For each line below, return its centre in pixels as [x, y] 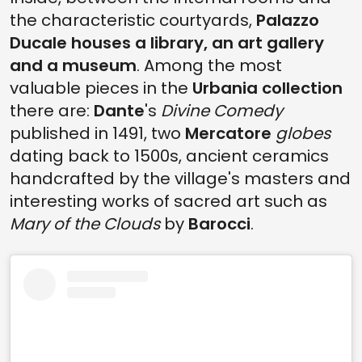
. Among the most [209, 65]
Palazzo [288, 20]
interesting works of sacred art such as [168, 201]
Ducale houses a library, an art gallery [167, 42]
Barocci [219, 223]
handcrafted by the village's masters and [180, 178]
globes [303, 133]
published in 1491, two [97, 133]
